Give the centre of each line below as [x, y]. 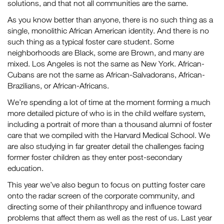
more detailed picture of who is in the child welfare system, [106, 113]
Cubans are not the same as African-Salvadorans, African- [106, 74]
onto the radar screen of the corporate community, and [101, 195]
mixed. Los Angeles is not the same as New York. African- [106, 63]
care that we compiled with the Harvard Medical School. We [109, 135]
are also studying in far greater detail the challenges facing [106, 146]
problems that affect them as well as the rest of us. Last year [110, 217]
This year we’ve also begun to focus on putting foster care [106, 184]
